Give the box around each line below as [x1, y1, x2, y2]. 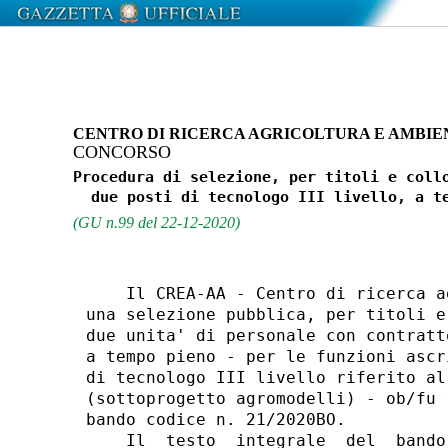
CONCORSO [72, 141, 171, 162]
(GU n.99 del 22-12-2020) [72, 212, 240, 232]
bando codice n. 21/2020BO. [85, 410, 356, 429]
